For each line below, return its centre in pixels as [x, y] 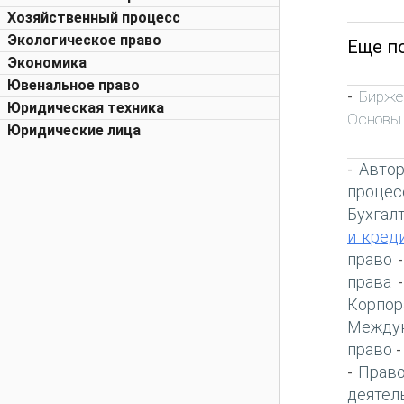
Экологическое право [84, 40]
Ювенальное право [73, 85]
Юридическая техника [86, 108]
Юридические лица [74, 130]
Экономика [47, 63]
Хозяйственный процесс [94, 18]
